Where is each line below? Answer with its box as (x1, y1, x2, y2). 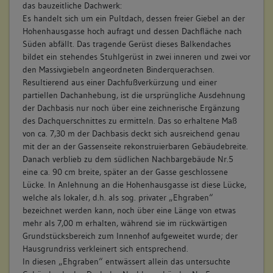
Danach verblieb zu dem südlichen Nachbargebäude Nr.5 (22, 153, 233, 165)
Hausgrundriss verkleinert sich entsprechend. (22, 243, 188, 254)
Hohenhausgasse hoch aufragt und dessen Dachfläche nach (22, 25, 242, 37)
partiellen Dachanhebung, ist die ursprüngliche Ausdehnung (22, 89, 246, 101)
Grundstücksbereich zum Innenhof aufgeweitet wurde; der (22, 230, 238, 241)
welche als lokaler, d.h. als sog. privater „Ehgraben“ (22, 191, 213, 203)
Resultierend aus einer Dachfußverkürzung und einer (22, 76, 217, 88)
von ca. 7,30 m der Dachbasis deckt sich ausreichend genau (22, 127, 240, 139)
